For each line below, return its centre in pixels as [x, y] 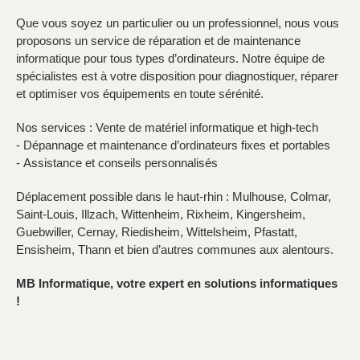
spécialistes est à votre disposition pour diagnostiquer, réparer [177, 76]
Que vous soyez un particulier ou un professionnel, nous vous [178, 22]
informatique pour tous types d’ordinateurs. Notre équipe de [170, 58]
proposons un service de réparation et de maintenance [158, 40]
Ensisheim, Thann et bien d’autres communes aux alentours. [175, 249]
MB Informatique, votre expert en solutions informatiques [177, 283]
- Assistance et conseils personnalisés [117, 162]
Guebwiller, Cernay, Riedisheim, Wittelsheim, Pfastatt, [157, 231]
